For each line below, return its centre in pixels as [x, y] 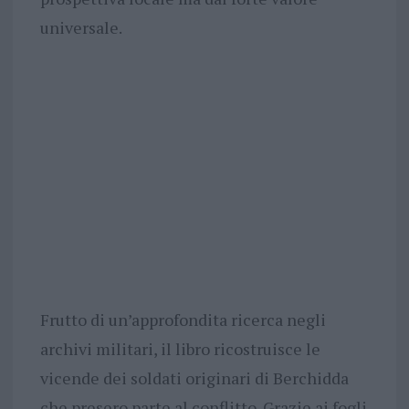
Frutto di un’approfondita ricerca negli [183, 319]
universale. [81, 27]
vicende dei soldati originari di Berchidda [194, 378]
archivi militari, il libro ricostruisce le [180, 348]
